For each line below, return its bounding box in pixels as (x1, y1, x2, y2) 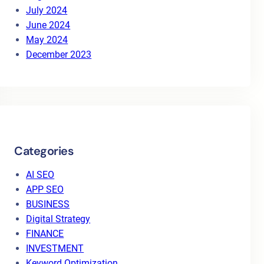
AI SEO (26, 169, 55, 180)
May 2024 (26, 34, 68, 45)
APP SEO (26, 184, 64, 195)
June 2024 (26, 19, 71, 31)
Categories (14, 143, 74, 159)
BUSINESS (26, 199, 70, 210)
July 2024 (26, 5, 68, 16)
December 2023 (26, 49, 92, 60)
